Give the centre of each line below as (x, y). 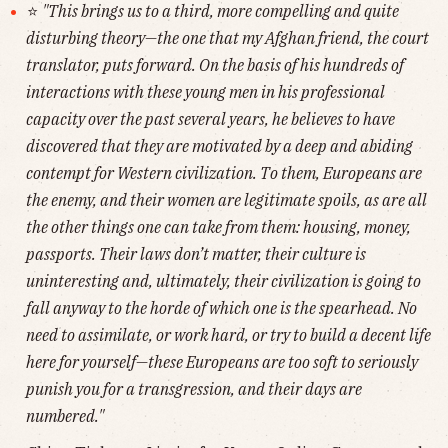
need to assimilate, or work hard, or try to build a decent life (228, 335)
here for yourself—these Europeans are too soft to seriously (222, 362)
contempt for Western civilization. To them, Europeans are (224, 173)
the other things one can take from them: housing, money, (218, 227)
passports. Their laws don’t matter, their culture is (196, 254)
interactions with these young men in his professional (205, 92)
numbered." (65, 416)
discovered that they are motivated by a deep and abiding (219, 146)
